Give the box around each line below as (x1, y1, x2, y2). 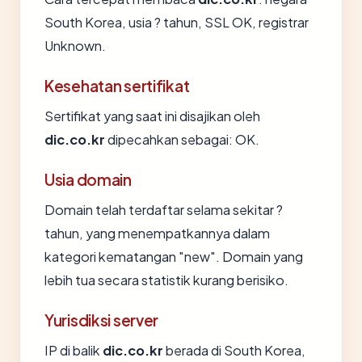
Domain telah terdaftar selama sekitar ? (44, 201, 283, 218)
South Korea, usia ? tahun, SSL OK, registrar (44, 14, 309, 31)
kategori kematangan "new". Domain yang (44, 248, 303, 265)
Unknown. (44, 37, 106, 54)
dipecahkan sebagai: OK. (105, 131, 259, 148)
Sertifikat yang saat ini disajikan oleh (44, 107, 260, 124)
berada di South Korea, (163, 342, 305, 359)
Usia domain (44, 170, 132, 189)
